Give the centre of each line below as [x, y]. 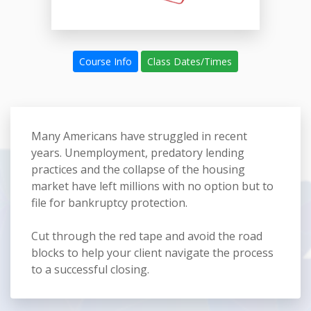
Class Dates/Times [190, 61]
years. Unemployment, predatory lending [138, 153]
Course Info [106, 61]
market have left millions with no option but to [152, 186]
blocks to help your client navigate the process [152, 253]
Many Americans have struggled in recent [139, 136]
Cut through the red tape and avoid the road [147, 236]
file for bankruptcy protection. [109, 203]
